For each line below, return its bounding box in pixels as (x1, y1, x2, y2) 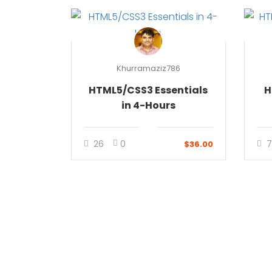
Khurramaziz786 (116, 63, 180, 74)
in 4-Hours (121, 98, 175, 112)
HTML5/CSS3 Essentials (89, 83, 208, 97)
